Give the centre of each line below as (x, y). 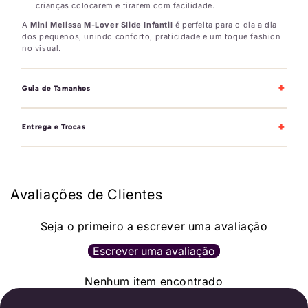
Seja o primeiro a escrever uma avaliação (154, 226)
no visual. (42, 48)
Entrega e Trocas (54, 127)
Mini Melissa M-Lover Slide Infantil (102, 25)
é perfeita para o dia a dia (225, 25)
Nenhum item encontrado (154, 281)
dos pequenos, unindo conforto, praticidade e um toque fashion (152, 37)
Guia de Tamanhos (56, 88)
